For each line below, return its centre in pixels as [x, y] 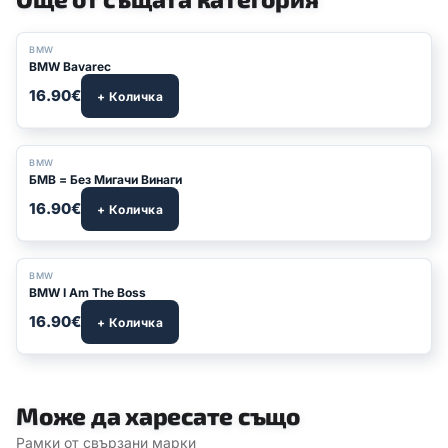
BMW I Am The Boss [87, 292]
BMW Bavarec [70, 66]
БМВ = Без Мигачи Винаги [105, 179]
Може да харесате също [158, 415]
